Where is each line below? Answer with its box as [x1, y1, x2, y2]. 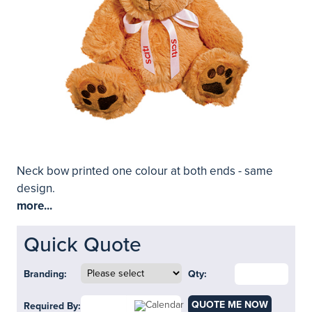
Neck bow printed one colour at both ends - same [17, 164, 273, 178]
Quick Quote [24, 232, 141, 258]
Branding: [24, 268, 67, 280]
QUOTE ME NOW [191, 299, 268, 311]
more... [17, 198, 52, 213]
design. [17, 181, 55, 196]
